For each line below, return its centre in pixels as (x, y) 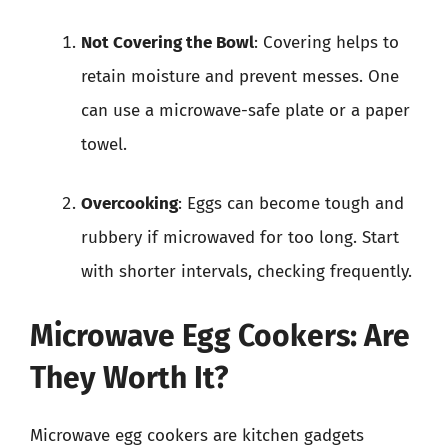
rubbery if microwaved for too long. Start (240, 237)
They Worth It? (129, 377)
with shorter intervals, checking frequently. (246, 271)
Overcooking (129, 203)
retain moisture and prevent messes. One (240, 76)
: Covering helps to (326, 42)
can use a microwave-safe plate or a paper (245, 110)
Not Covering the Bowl (167, 42)
